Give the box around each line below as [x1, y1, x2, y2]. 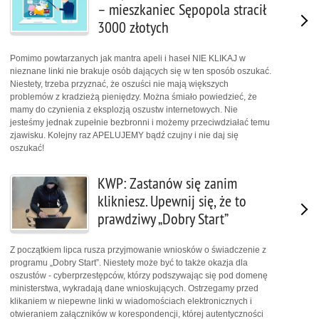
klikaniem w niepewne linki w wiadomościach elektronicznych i [10, 296, 252, 306]
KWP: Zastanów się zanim [98, 173, 237, 193]
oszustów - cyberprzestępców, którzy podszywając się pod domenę [10, 270, 268, 281]
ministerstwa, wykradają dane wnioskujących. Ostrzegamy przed [10, 283, 258, 293]
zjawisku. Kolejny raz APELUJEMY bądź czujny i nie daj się [10, 130, 239, 140]
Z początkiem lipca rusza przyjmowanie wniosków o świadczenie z [10, 244, 266, 255]
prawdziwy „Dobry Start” [98, 209, 229, 229]
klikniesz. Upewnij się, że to [98, 191, 246, 211]
